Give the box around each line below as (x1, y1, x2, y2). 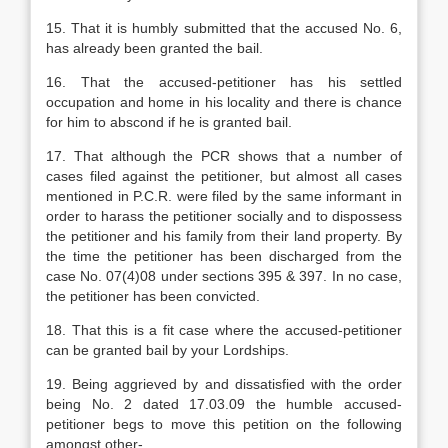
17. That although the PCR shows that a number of (46, 148, 402, 164)
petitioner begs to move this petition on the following (46, 416, 402, 432)
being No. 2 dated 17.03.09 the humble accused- (46, 396, 402, 412)
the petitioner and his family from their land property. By (46, 228, 402, 244)
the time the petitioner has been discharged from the (46, 248, 402, 264)
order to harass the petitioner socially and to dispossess (46, 208, 402, 224)
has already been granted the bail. (46, 40, 263, 56)
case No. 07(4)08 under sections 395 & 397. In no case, (46, 268, 402, 284)
